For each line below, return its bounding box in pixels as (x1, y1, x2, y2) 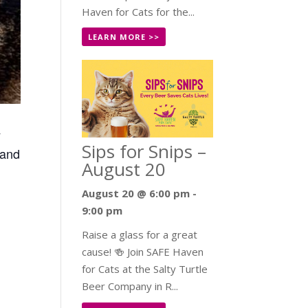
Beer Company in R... (82, 279, 179, 294)
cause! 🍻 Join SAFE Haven (82, 245, 204, 259)
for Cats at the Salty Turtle (82, 262, 208, 276)
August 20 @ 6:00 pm (82, 186, 190, 201)
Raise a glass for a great (82, 228, 198, 242)
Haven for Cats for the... (82, 5, 195, 19)
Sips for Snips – (82, 139, 207, 164)
